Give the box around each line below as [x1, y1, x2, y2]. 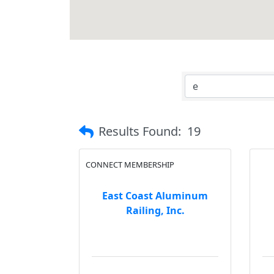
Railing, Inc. [125, 203, 185, 217]
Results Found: [98, 123, 181, 139]
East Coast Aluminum [102, 188, 208, 202]
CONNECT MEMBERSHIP [86, 159, 174, 170]
